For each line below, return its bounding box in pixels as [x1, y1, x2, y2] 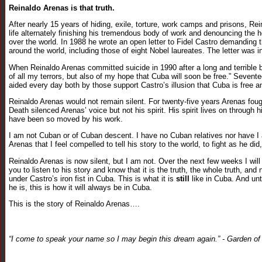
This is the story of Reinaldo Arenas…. [9, 199, 140, 208]
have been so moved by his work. [9, 114, 123, 123]
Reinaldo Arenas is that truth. [9, 3, 115, 12]
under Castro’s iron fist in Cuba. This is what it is [9, 174, 176, 183]
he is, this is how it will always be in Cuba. [9, 182, 152, 192]
